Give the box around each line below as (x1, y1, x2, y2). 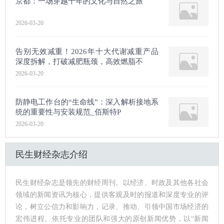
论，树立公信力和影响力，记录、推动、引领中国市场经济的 (15, 203, 208, 210)
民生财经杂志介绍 (15, 149, 87, 159)
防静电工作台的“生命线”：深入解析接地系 (15, 98, 158, 106)
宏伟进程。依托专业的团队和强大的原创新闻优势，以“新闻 (15, 215, 208, 222)
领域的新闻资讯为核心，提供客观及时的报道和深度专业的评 (15, 191, 208, 198)
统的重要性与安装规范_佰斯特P (15, 108, 121, 116)
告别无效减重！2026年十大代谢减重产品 (15, 47, 158, 55)
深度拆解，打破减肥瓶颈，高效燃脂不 (15, 57, 143, 65)
